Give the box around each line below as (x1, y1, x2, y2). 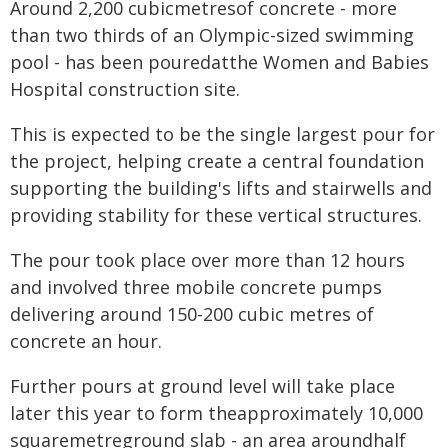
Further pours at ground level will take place (10, 374, 395, 398)
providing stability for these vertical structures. (10, 203, 422, 227)
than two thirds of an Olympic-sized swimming (10, 23, 414, 47)
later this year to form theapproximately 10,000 (10, 401, 423, 425)
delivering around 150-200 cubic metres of (10, 302, 374, 326)
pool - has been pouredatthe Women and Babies (10, 50, 429, 74)
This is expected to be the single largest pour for (10, 122, 435, 146)
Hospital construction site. (10, 77, 240, 101)
